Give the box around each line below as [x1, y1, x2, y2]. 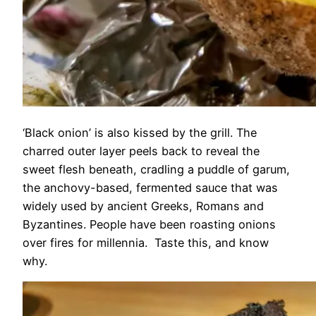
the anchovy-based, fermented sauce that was [23, 180, 278, 195]
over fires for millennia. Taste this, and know [23, 235, 269, 250]
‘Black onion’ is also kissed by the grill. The [23, 125, 257, 140]
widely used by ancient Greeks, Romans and [23, 198, 264, 213]
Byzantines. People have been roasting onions [23, 217, 276, 231]
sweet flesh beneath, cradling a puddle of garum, [23, 162, 290, 176]
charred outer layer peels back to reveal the [23, 143, 260, 158]
